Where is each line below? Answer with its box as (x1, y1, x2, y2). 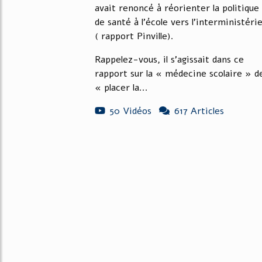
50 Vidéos (110, 105, 151, 118)
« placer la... (95, 81, 148, 94)
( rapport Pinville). (95, 30, 174, 43)
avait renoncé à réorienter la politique (95, 2, 259, 15)
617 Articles (174, 105, 224, 118)
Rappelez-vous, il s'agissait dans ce (95, 53, 244, 66)
